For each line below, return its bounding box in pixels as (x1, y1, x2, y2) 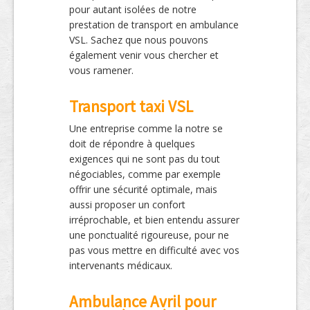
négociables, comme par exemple (69, 167, 221, 181)
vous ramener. (69, 64, 134, 77)
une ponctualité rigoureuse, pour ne (69, 228, 229, 242)
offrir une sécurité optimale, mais (69, 183, 217, 197)
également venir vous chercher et (69, 48, 219, 62)
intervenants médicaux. (69, 259, 172, 273)
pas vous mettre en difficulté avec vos (69, 244, 239, 257)
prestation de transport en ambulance (69, 18, 239, 32)
